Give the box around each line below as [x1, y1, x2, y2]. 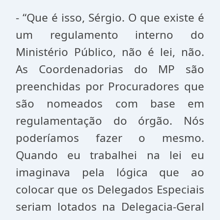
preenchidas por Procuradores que [16, 79, 204, 94]
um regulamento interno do [16, 27, 204, 42]
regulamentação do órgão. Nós [16, 113, 204, 128]
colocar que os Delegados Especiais [16, 182, 204, 197]
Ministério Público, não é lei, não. [16, 44, 204, 59]
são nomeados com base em [16, 96, 204, 111]
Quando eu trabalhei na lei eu [16, 147, 204, 163]
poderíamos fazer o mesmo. [16, 130, 204, 145]
